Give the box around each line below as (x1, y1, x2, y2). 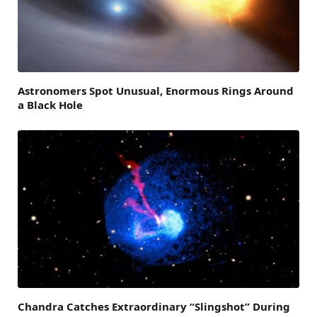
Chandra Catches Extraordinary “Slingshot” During (18, 299, 290, 314)
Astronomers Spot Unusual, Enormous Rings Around (18, 83, 294, 98)
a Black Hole (18, 97, 83, 112)
